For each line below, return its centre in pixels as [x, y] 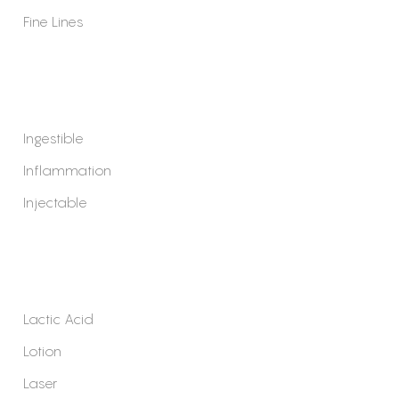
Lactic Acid [58, 318]
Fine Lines [53, 21]
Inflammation [67, 170]
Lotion [42, 350]
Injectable [55, 202]
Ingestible [53, 138]
